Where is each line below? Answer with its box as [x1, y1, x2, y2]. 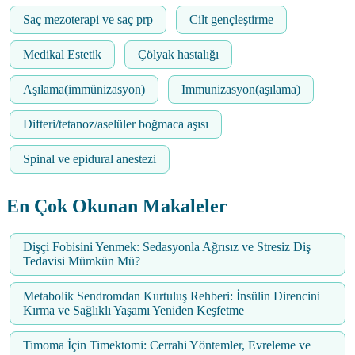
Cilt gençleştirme [189, 12, 273, 26]
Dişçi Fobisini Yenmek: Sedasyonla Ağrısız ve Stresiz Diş [23, 239, 311, 254]
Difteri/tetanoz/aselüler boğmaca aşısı [23, 116, 208, 131]
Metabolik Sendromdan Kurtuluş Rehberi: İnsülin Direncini [23, 288, 320, 303]
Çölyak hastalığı [138, 47, 219, 61]
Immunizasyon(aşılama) [181, 82, 300, 96]
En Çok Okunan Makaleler [6, 195, 227, 216]
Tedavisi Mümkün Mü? [23, 254, 140, 268]
